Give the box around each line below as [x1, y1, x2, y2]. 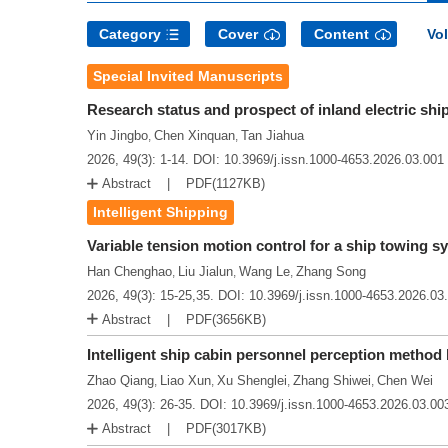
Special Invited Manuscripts [93, 68, 283, 84]
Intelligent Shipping [93, 203, 228, 220]
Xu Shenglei [217, 373, 287, 389]
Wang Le [239, 263, 290, 279]
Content [314, 26, 369, 42]
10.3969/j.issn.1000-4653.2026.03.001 [224, 152, 444, 167]
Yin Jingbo [87, 128, 148, 143]
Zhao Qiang [87, 373, 154, 389]
